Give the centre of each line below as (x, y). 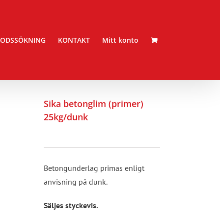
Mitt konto (120, 40)
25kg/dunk (66, 117)
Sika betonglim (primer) (94, 104)
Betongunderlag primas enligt (94, 168)
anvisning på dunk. (76, 182)
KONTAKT (74, 40)
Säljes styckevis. (71, 205)
